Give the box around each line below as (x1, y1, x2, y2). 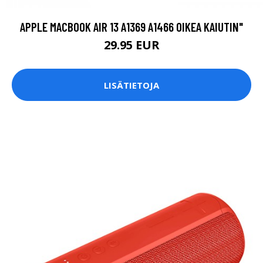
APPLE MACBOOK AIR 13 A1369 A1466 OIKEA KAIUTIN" (20, 19, 243, 35)
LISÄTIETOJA (104, 79, 159, 91)
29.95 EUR (103, 37, 160, 53)
